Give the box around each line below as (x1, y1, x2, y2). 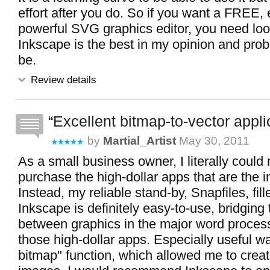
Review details (28, 74, 96, 86)
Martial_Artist (103, 134, 176, 147)
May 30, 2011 (176, 134, 250, 147)
